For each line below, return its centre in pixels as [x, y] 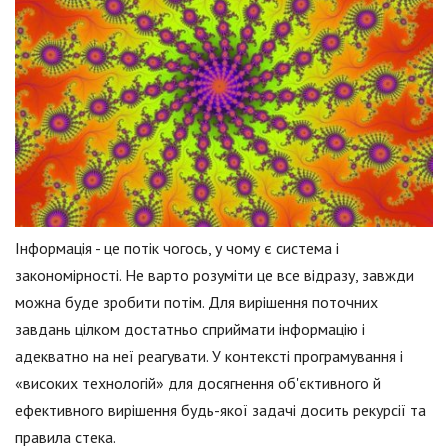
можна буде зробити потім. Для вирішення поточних [196, 302]
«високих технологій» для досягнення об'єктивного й [198, 383]
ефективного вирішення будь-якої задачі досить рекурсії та [220, 410]
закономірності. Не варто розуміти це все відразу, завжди [214, 275]
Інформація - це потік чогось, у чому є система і [177, 248]
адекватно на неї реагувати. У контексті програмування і [209, 356]
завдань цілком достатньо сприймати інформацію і [190, 329]
